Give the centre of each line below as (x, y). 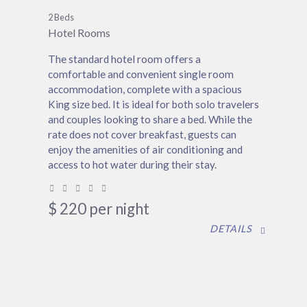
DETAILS (231, 229)
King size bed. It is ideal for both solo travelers (153, 105)
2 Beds (61, 17)
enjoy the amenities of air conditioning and (145, 150)
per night (119, 209)
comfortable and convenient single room (141, 74)
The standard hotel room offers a (124, 59)
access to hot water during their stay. (132, 165)
